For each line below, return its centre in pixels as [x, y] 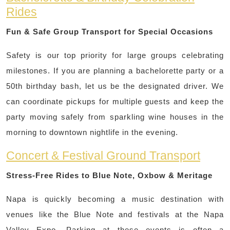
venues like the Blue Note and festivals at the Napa [115, 215]
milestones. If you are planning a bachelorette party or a [115, 71]
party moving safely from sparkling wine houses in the [115, 117]
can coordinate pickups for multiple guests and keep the [115, 102]
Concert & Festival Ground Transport [103, 156]
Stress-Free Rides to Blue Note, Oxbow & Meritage [109, 176]
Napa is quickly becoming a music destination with [115, 199]
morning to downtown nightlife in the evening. [92, 132]
